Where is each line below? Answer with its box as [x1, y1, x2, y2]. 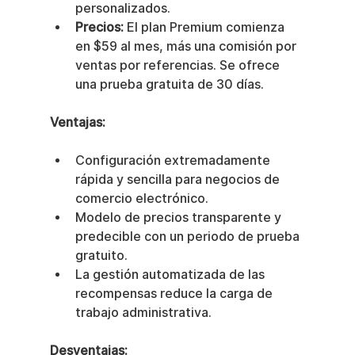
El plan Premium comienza [123, 20, 288, 36]
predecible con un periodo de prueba [74, 229, 303, 245]
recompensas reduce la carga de [74, 286, 276, 302]
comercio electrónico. [74, 191, 208, 207]
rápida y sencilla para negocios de [74, 172, 283, 188]
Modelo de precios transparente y [74, 210, 284, 226]
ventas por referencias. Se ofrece [74, 58, 283, 74]
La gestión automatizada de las [74, 267, 268, 283]
